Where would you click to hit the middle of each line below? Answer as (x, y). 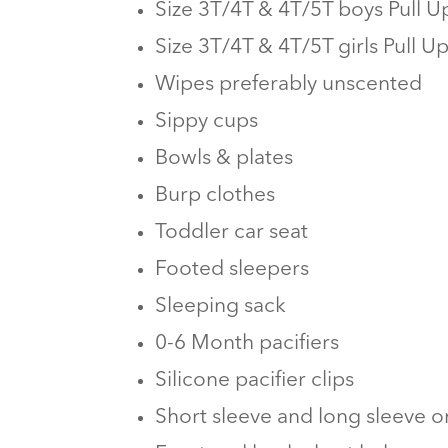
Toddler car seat (232, 232)
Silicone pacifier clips (255, 380)
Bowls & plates (224, 158)
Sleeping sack (221, 306)
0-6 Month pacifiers (247, 343)
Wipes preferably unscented (289, 84)
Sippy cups (207, 121)
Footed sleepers (232, 269)
